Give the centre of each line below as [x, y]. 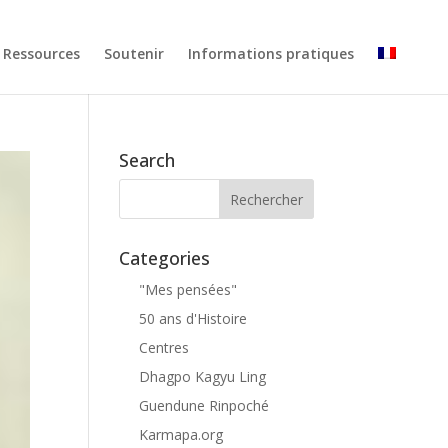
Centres [164, 347]
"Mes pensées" [188, 289]
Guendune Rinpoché [204, 405]
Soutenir [134, 53]
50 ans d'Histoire [193, 318]
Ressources [41, 53]
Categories [165, 258]
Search [147, 160]
